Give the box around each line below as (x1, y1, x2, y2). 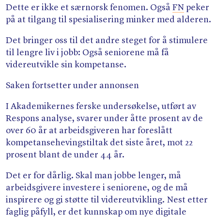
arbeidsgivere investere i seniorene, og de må (6, 184, 188, 193)
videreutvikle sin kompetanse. (6, 60, 128, 69)
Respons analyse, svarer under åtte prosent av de (6, 114, 203, 124)
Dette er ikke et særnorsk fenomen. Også (6, 3, 172, 12)
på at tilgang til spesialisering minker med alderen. (6, 15, 211, 24)
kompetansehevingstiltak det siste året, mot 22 (6, 139, 193, 148)
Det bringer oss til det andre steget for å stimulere (6, 36, 208, 45)
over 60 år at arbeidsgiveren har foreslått (6, 126, 172, 136)
